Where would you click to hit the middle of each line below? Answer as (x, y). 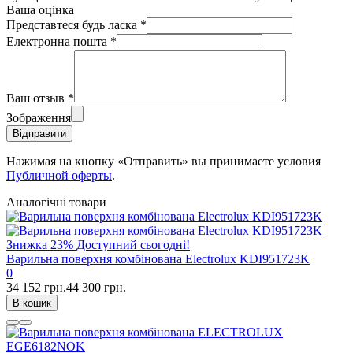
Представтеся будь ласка (73, 25)
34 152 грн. (36, 288)
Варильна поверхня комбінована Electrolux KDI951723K (158, 259)
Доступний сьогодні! (133, 245)
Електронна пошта (58, 42)
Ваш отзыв (37, 98)
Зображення (39, 118)
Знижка (28, 245)
